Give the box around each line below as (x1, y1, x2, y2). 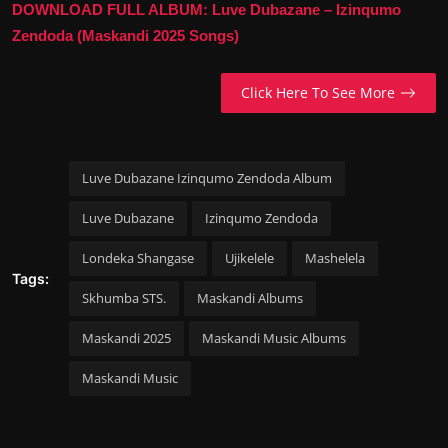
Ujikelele (225, 248, 274, 267)
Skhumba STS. (82, 288, 166, 307)
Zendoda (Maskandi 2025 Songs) (12, 26, 239, 44)
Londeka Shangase (82, 248, 194, 267)
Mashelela (305, 248, 365, 267)
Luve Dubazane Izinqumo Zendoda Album (82, 168, 332, 187)
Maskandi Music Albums (202, 328, 346, 347)
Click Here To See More (240, 83, 395, 103)
